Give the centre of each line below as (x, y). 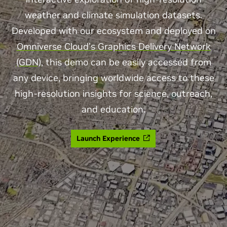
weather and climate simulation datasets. (113, 15)
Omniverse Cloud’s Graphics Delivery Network (113, 46)
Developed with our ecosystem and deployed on (113, 31)
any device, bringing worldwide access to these (113, 78)
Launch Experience (108, 138)
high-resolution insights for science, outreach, (113, 93)
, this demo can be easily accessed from (126, 62)
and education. (113, 109)
